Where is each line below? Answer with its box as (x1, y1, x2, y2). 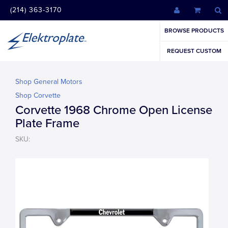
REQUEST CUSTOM (167, 47, 221, 54)
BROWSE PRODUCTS (164, 27, 224, 34)
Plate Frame (15, 116, 79, 131)
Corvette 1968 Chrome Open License (15, 103, 212, 118)
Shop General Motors (15, 77, 82, 86)
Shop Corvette (15, 91, 61, 100)
